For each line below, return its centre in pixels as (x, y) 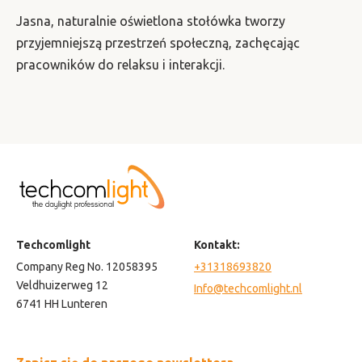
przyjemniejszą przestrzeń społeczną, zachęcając (158, 43)
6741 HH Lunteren (62, 304)
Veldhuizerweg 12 (62, 286)
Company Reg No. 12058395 (87, 267)
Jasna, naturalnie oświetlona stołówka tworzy (151, 21)
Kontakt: (217, 245)
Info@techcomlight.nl (248, 289)
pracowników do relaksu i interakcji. (120, 65)
